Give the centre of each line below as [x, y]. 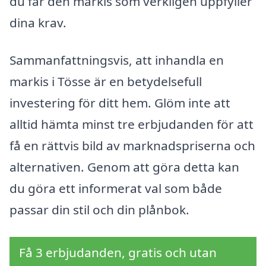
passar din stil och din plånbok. [99, 210]
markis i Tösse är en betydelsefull [106, 82]
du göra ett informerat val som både [116, 189]
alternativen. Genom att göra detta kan [124, 167]
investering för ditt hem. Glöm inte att [120, 103]
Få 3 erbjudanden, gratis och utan [118, 253]
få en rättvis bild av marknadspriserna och [132, 146]
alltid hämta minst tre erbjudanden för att [132, 124]
